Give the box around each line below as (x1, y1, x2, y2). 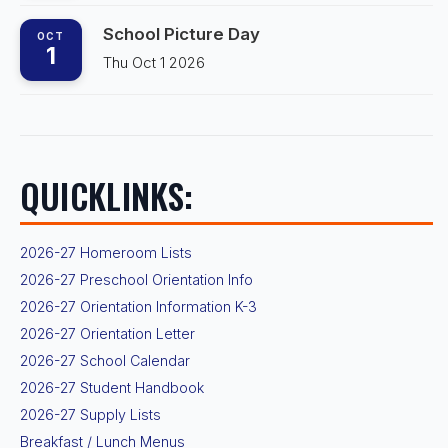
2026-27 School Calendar (19, 351, 190, 369)
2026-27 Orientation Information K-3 (19, 297, 257, 315)
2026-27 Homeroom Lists (19, 243, 192, 261)
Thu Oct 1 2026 (102, 52, 205, 72)
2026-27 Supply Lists (19, 405, 161, 423)
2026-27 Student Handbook (19, 378, 204, 396)
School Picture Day (102, 23, 260, 44)
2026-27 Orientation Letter (19, 324, 195, 342)
